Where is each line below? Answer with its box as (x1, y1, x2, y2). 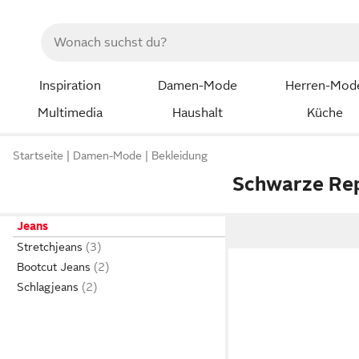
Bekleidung (151, 149, 208, 163)
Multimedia (37, 105, 103, 120)
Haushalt (171, 105, 223, 120)
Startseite (13, 149, 63, 163)
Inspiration (38, 79, 101, 93)
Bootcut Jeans (17, 260, 91, 273)
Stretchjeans (17, 240, 83, 253)
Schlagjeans (17, 280, 79, 293)
